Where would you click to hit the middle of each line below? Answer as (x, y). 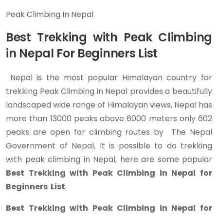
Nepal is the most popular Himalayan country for (109, 78)
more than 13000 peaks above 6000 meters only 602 (109, 118)
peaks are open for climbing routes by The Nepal (109, 132)
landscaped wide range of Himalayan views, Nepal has (109, 105)
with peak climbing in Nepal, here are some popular (109, 159)
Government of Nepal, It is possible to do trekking (109, 146)
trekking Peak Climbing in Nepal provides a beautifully (109, 91)
